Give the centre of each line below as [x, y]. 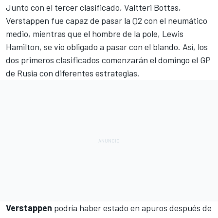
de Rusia [22, 73]
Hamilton [23, 46]
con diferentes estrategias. [89, 73]
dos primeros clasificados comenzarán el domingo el [103, 60]
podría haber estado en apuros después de [132, 208]
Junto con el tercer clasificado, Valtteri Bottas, [93, 7]
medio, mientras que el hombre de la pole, [84, 33]
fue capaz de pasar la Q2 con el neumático [128, 20]
